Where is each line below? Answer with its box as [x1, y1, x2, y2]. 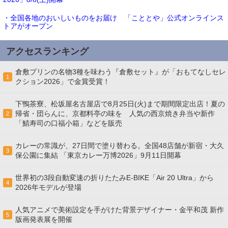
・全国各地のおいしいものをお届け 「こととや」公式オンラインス [3, 14, 224, 22]
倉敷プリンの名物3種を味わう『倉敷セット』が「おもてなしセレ [15, 68, 226, 76]
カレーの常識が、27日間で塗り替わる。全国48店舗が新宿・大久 [15, 141, 224, 150]
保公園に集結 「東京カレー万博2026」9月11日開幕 [15, 151, 181, 160]
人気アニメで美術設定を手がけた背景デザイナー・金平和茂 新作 [15, 206, 224, 214]
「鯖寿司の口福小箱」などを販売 [15, 119, 122, 128]
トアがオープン [3, 22, 53, 31]
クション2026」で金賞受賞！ [15, 77, 110, 86]
